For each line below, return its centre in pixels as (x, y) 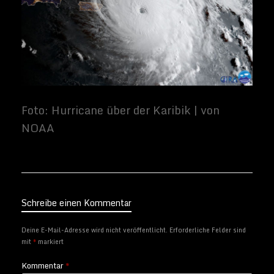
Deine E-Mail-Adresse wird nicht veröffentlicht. (94, 230)
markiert (50, 242)
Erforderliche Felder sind (208, 230)
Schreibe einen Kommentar (76, 203)
